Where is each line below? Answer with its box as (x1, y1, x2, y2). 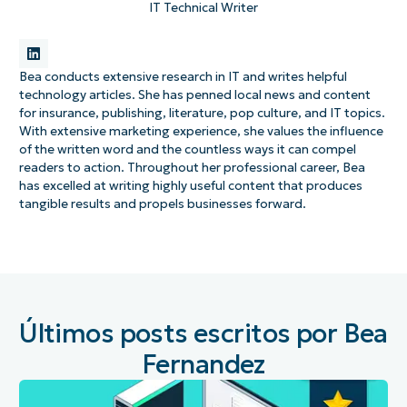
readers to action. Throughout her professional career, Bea (18, 160, 365, 176)
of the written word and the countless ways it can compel (18, 142, 356, 158)
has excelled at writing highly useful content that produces (18, 178, 362, 194)
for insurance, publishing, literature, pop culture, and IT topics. (18, 105, 385, 122)
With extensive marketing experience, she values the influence (18, 124, 383, 140)
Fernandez (142, 347, 265, 381)
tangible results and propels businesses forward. (18, 196, 306, 213)
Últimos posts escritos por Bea (19, 316, 388, 350)
